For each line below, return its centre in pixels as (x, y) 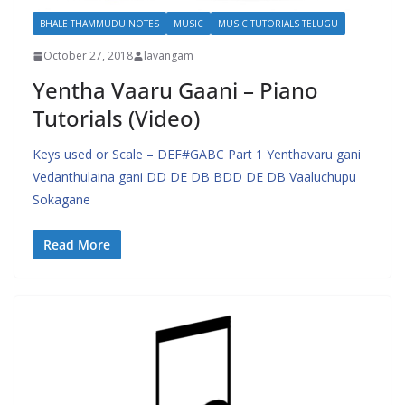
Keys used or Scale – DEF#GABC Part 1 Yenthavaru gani (197, 154)
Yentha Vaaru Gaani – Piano (175, 90)
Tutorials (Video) (116, 118)
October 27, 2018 (88, 56)
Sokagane (61, 199)
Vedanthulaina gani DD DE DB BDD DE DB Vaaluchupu (194, 177)
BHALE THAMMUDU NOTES (99, 24)
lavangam (169, 56)
